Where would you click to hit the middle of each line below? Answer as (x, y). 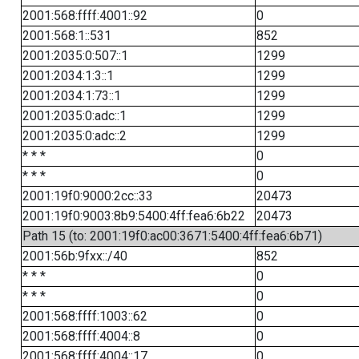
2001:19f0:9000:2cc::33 (87, 196)
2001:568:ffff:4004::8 (81, 336)
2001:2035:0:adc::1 (74, 116)
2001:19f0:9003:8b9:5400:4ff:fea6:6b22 (133, 216)
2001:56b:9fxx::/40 (75, 256)
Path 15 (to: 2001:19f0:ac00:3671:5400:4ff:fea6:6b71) (172, 236)
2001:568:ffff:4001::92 (85, 16)
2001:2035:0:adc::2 (74, 136)
